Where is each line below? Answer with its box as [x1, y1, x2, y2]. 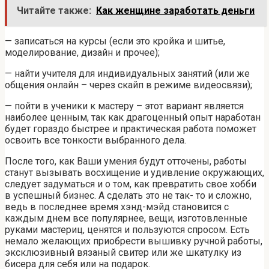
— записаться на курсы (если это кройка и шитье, [5, 35, 225, 47]
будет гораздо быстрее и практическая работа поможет [5, 123, 256, 135]
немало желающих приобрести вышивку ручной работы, [5, 235, 262, 247]
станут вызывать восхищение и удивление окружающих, [5, 167, 264, 179]
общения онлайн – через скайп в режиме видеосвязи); [5, 79, 252, 91]
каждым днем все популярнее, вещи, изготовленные [5, 213, 247, 225]
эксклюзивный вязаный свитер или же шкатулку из [5, 247, 241, 259]
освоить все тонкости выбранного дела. [5, 134, 186, 147]
